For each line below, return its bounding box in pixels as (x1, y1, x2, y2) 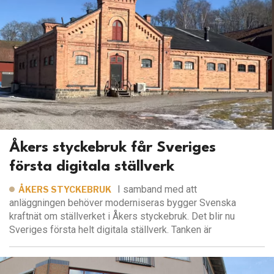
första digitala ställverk (9, 160, 174, 175)
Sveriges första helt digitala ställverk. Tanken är (9, 224, 212, 236)
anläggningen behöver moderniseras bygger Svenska (9, 197, 236, 209)
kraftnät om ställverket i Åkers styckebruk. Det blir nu (9, 210, 235, 223)
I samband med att (117, 183, 198, 196)
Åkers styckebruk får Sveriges (9, 141, 216, 156)
